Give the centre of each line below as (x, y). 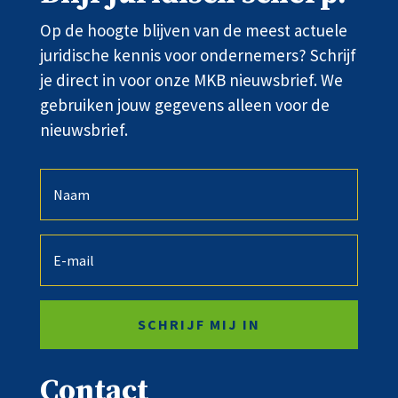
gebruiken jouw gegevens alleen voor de (184, 105)
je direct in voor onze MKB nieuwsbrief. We (191, 80)
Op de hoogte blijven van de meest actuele (193, 30)
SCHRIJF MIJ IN (199, 324)
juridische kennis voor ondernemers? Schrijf (198, 55)
